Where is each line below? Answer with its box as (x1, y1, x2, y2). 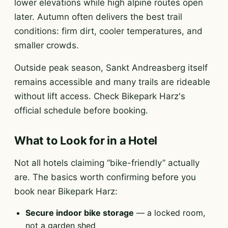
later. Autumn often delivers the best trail (14, 12, 182, 22)
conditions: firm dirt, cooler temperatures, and (14, 26, 203, 36)
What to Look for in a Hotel (14, 134, 158, 147)
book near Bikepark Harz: (14, 186, 118, 196)
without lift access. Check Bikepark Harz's (14, 91, 185, 101)
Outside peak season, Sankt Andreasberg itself (14, 63, 208, 73)
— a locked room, (134, 208, 205, 218)
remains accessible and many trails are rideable (14, 77, 210, 87)
